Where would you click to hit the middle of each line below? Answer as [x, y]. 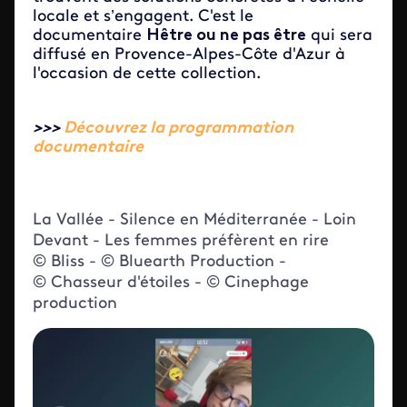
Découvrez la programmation [179, 129]
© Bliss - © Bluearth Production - [159, 262]
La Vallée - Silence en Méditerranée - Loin [194, 220]
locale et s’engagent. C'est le [143, 17]
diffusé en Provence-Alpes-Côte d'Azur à [189, 55]
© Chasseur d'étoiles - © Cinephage [171, 283]
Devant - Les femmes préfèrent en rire [181, 241]
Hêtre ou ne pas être [226, 36]
